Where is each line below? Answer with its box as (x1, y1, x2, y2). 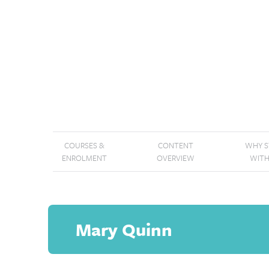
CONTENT (157, 139, 193, 151)
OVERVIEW (156, 151, 195, 164)
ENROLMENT (62, 151, 107, 164)
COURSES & (64, 139, 104, 151)
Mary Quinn (76, 217, 173, 243)
